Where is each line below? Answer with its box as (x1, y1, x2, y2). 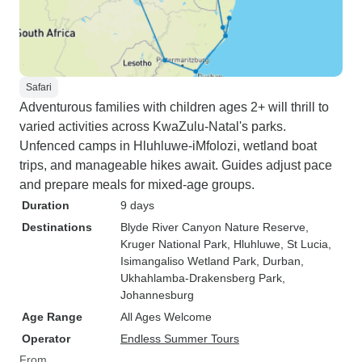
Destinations (22, 221, 92, 234)
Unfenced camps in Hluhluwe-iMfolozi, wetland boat (19, 139, 317, 153)
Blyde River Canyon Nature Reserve (120, 221, 305, 234)
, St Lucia (280, 238, 328, 250)
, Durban (256, 255, 301, 267)
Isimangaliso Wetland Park (120, 255, 256, 267)
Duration (22, 199, 69, 212)
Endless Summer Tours (120, 332, 239, 345)
